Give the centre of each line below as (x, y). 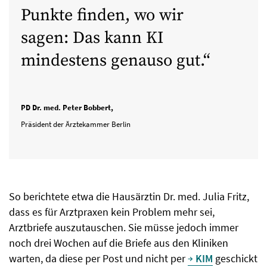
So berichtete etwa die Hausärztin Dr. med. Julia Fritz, (129, 196)
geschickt (235, 258)
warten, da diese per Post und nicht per (98, 258)
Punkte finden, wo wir (102, 15)
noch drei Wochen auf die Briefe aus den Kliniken (119, 243)
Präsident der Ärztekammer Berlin (76, 124)
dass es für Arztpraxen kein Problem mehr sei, (112, 212)
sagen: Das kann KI (92, 38)
